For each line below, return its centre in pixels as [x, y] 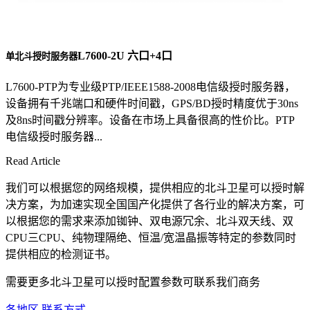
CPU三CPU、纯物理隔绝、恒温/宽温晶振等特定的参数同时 [151, 238]
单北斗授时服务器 [42, 56]
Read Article [33, 161]
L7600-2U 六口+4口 [125, 55]
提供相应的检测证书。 [61, 255]
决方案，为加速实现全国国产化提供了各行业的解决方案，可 [155, 205]
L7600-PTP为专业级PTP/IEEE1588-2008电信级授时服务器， [151, 87]
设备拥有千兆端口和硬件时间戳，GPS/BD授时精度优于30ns [152, 104]
